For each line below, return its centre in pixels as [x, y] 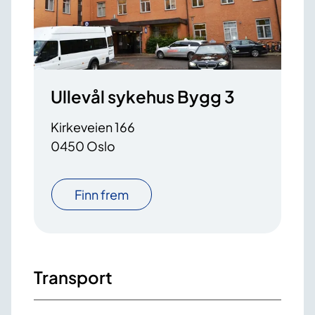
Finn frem [102, 194]
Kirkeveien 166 [93, 127]
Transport [73, 277]
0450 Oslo [83, 146]
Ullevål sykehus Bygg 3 [143, 96]
